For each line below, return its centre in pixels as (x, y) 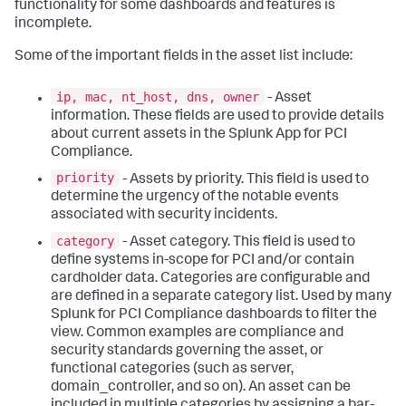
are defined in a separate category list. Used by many (221, 297)
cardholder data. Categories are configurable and (210, 279)
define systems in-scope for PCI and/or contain (203, 261)
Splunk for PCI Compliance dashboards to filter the (214, 315)
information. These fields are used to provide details (217, 116)
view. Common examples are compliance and (197, 333)
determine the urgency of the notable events (195, 198)
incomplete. (53, 24)
